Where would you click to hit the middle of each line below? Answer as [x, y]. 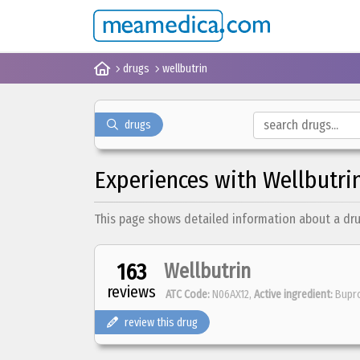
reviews [131, 292]
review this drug [161, 323]
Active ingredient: [293, 295]
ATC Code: [188, 295]
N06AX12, [232, 295]
